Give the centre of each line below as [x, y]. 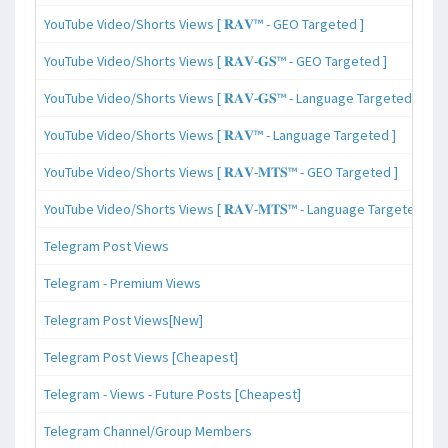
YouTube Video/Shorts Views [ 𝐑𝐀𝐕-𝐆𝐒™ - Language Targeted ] [231, 98]
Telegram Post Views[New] [123, 320]
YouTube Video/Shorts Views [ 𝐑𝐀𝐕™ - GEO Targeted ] [204, 24]
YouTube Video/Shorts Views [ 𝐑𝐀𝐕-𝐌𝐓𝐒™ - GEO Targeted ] [221, 172]
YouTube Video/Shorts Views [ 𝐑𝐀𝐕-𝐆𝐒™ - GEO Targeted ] [215, 61]
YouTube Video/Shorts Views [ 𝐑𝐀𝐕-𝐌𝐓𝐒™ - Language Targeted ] [237, 209]
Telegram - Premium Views [122, 283]
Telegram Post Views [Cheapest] [141, 357]
